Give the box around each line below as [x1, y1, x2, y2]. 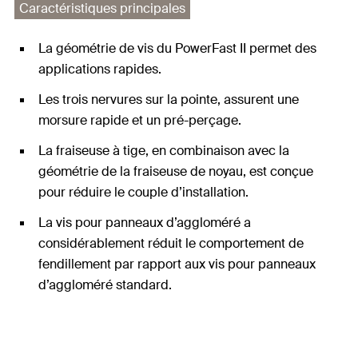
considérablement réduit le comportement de [38, 235, 304, 252]
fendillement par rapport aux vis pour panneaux [38, 256, 316, 272]
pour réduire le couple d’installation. [38, 184, 249, 201]
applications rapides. [38, 61, 161, 78]
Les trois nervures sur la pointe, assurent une [38, 91, 299, 108]
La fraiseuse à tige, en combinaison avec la [38, 142, 289, 159]
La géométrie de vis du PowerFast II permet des [38, 40, 316, 57]
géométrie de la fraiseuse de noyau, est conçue [38, 163, 313, 180]
